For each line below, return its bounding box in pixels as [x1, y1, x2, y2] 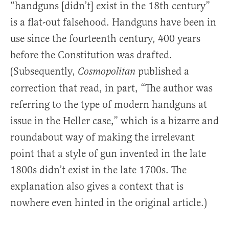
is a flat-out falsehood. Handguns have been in [10, 15, 216, 29]
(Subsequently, [10, 64, 78, 78]
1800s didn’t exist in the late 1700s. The [10, 163, 187, 176]
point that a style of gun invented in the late [10, 147, 206, 160]
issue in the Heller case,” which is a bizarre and [10, 114, 219, 127]
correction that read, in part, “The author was [10, 81, 213, 95]
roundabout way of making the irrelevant [10, 130, 195, 144]
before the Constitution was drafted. [10, 48, 172, 61]
